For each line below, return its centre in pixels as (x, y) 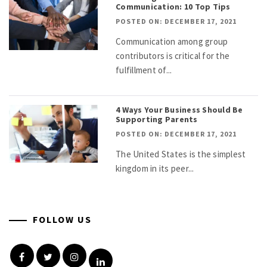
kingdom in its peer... (155, 168)
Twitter (68, 255)
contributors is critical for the (173, 55)
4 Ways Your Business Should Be (179, 109)
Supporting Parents (157, 119)
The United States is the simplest (181, 154)
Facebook (44, 255)
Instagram (101, 255)
